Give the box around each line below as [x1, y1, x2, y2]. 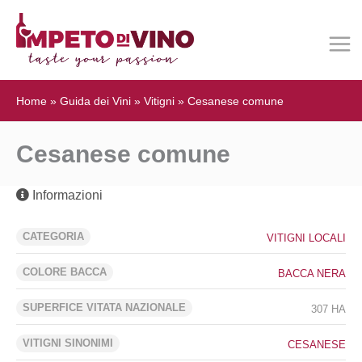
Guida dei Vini [60, 95, 131, 107]
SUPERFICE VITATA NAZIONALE [23, 301, 186, 314]
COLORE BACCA [23, 266, 107, 278]
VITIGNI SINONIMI [23, 337, 113, 349]
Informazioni [29, 188, 103, 202]
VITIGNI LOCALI [267, 232, 346, 244]
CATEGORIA [23, 230, 84, 242]
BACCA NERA [278, 267, 346, 280]
